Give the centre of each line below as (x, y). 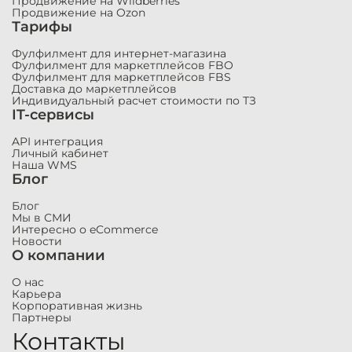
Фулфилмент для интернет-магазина (119, 53)
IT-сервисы (53, 115)
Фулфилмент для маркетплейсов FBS (121, 77)
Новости (37, 241)
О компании (59, 255)
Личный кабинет (60, 153)
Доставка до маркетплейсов (94, 89)
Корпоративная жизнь (77, 306)
